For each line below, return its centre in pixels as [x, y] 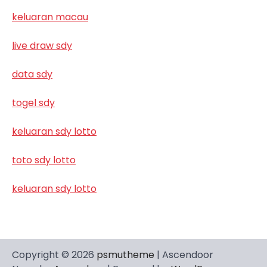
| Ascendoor [184, 254]
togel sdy [33, 103]
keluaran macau [50, 17]
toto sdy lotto [44, 160]
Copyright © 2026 [54, 254]
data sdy [32, 74]
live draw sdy [42, 45]
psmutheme [125, 254]
